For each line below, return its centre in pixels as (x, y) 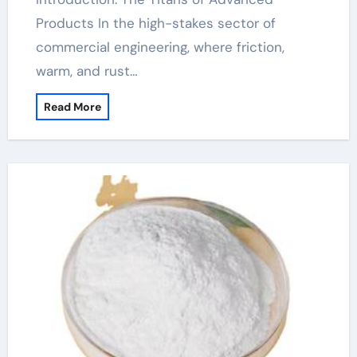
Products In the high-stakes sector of (155, 23)
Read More (72, 107)
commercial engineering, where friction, (160, 47)
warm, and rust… (86, 71)
